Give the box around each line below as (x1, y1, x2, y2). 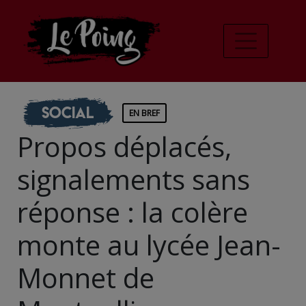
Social (41, 102, 94, 123)
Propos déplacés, (17, 127, 232, 165)
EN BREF (129, 107, 160, 119)
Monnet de (17, 258, 154, 296)
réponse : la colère (17, 193, 248, 231)
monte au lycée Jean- (17, 225, 281, 264)
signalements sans (17, 160, 250, 198)
